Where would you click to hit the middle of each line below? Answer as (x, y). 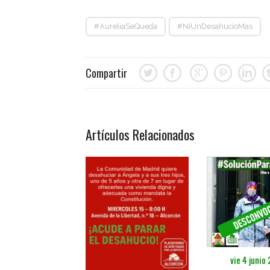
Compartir (106, 73)
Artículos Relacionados (140, 134)
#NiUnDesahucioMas (215, 26)
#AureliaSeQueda (126, 26)
